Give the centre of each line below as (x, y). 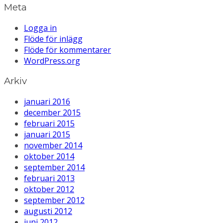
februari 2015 (49, 123)
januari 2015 (47, 134)
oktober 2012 (49, 189)
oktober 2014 (49, 156)
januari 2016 (47, 102)
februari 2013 (49, 178)
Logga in (40, 28)
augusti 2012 (48, 211)
